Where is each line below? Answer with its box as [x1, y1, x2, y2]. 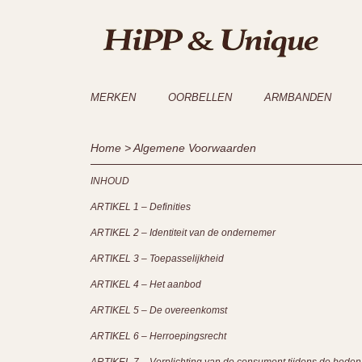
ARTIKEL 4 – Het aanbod [90, 279, 204, 290]
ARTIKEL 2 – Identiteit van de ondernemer [90, 227, 278, 238]
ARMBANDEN [264, 91, 331, 103]
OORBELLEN [168, 91, 232, 103]
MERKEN [90, 91, 136, 103]
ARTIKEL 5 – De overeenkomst [90, 305, 229, 316]
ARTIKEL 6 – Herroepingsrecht [90, 330, 229, 342]
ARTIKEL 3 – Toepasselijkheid [90, 253, 226, 264]
